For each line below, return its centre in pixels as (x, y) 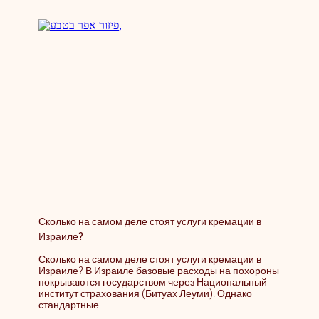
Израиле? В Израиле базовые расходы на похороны (159, 271)
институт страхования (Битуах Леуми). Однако (145, 293)
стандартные (69, 305)
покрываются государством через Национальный (153, 282)
